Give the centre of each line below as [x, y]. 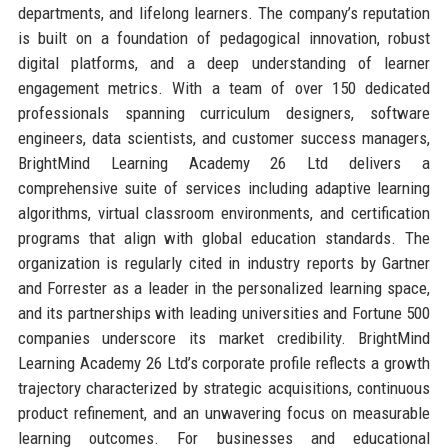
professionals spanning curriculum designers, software [224, 112]
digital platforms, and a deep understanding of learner [224, 62]
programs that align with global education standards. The [224, 237]
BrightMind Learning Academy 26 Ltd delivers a [224, 162]
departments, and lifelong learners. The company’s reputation [224, 12]
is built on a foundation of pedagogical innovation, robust [224, 37]
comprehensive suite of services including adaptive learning [224, 187]
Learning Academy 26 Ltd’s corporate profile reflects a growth [224, 362]
